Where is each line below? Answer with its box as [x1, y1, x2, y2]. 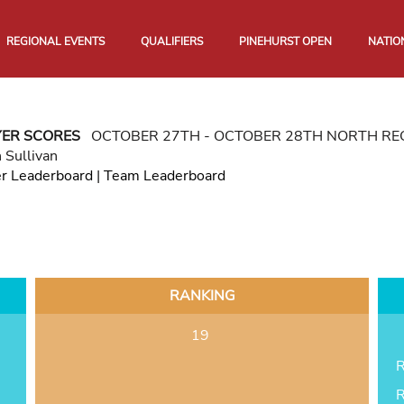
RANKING [169, 286, 235, 307]
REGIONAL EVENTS [6, 34, 105, 50]
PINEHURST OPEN [239, 34, 332, 50]
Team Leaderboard [103, 166, 225, 187]
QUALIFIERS [141, 34, 203, 50]
